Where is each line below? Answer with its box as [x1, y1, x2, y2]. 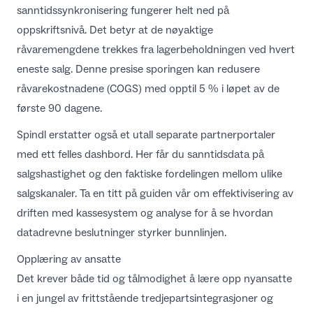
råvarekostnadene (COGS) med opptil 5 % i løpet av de [17, 82, 279, 95]
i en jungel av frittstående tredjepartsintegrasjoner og [17, 291, 273, 305]
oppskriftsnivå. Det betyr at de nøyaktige [17, 23, 213, 36]
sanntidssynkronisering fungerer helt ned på [17, 3, 229, 17]
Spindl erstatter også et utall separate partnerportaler [17, 128, 275, 141]
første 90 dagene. [17, 101, 102, 115]
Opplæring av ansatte [17, 252, 121, 265]
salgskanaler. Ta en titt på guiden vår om [17, 187, 212, 200]
